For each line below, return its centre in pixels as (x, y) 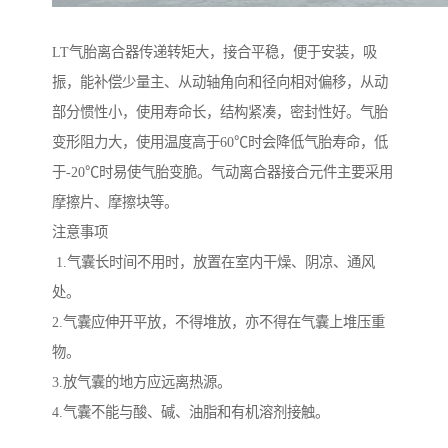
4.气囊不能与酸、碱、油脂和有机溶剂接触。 (190, 412)
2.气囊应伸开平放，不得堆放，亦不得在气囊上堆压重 (218, 322)
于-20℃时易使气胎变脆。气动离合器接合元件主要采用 (222, 172)
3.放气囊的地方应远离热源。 (141, 382)
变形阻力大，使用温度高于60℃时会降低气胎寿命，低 (220, 142)
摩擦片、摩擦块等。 (115, 202)
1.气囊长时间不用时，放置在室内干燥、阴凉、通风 (213, 262)
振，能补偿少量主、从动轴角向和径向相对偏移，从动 (220, 82)
